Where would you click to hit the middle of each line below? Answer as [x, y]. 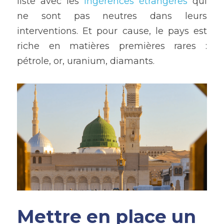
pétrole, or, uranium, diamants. [86, 61]
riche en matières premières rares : [112, 46]
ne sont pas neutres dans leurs [112, 16]
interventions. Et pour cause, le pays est [112, 31]
